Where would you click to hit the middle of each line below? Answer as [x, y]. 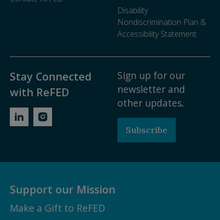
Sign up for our [151, 76]
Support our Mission [63, 190]
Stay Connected [51, 77]
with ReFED [40, 92]
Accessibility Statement [157, 34]
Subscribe [147, 130]
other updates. [151, 103]
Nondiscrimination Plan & [162, 22]
